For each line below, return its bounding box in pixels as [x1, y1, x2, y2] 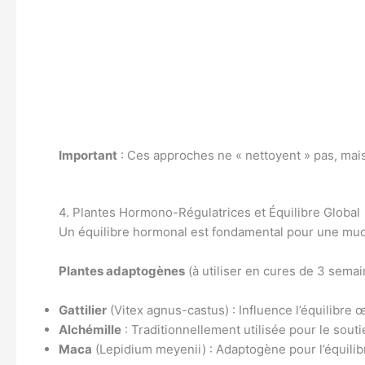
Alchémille [59, 321, 121, 337]
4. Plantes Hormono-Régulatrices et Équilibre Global [59, 204, 360, 220]
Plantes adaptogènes [59, 262, 185, 279]
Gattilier [59, 301, 107, 318]
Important [59, 147, 117, 163]
